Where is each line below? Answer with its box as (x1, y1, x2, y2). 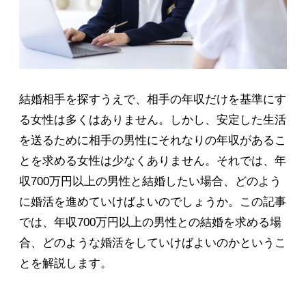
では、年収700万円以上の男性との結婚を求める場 (19, 216, 281, 229)
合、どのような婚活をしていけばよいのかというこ (19, 236, 286, 250)
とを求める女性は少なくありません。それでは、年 (19, 154, 286, 168)
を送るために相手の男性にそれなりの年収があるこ (19, 134, 286, 148)
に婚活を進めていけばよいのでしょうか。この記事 (19, 195, 286, 209)
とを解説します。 (19, 257, 112, 270)
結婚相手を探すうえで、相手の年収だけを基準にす (19, 93, 286, 107)
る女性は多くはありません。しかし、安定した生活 (19, 113, 286, 127)
